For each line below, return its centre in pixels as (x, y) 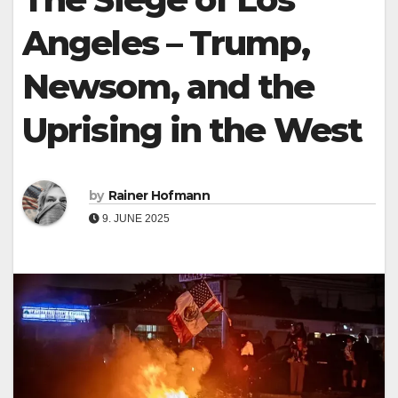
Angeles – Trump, (166, 43)
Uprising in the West (192, 130)
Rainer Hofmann (159, 195)
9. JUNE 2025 (135, 218)
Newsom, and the (168, 87)
